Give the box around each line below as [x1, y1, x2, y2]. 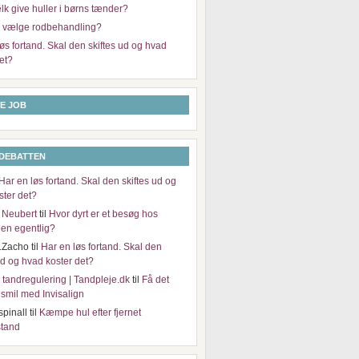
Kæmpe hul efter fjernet [39, 307, 141, 318]
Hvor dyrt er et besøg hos [49, 208, 158, 220]
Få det [142, 274, 169, 285]
